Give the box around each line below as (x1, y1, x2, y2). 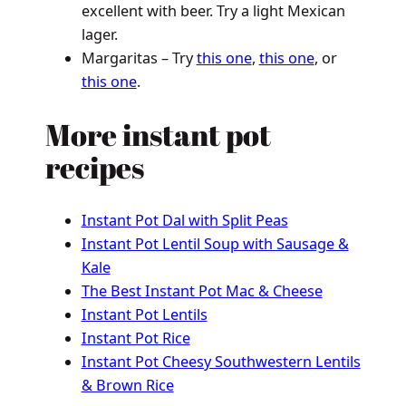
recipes (44, 146, 144, 188)
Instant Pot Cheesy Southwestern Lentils (81, 352, 361, 372)
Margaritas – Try (81, 48, 197, 69)
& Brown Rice (81, 375, 174, 396)
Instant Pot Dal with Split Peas (81, 210, 288, 231)
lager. (81, 24, 118, 45)
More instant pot (44, 113, 271, 155)
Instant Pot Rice (81, 328, 190, 349)
